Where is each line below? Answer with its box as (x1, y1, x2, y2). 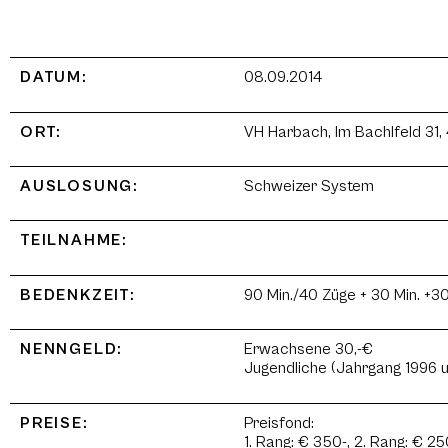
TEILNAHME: (20, 231, 128, 250)
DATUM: (20, 68, 88, 87)
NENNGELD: (20, 340, 124, 359)
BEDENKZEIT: (20, 285, 136, 304)
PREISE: (20, 413, 89, 432)
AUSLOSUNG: (20, 176, 139, 195)
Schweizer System (244, 176, 374, 195)
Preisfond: (244, 413, 314, 432)
